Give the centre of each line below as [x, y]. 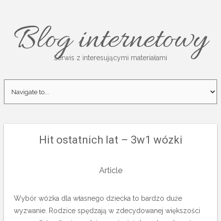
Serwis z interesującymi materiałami [110, 58]
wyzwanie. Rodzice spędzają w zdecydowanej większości [107, 211]
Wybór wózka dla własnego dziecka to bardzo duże [98, 199]
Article [110, 170]
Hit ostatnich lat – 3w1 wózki [110, 140]
